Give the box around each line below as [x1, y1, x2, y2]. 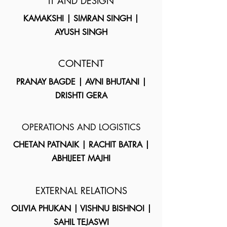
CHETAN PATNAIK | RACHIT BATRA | [13, 139, 149, 150]
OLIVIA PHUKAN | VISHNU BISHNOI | [11, 203, 152, 214]
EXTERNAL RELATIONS [35, 184, 127, 197]
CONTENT [58, 57, 104, 70]
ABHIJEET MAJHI [52, 153, 110, 164]
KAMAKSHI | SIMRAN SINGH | [23, 13, 139, 24]
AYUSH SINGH [55, 27, 107, 37]
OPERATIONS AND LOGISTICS [21, 122, 141, 133]
